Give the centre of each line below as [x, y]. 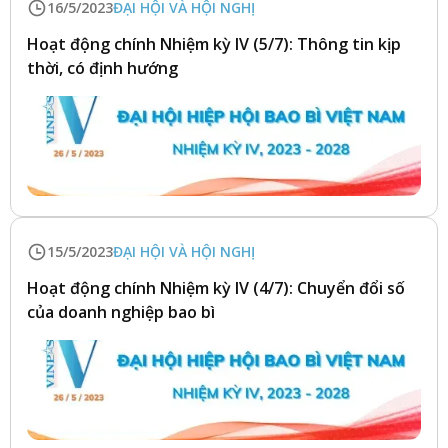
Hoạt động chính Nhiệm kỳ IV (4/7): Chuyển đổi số [216, 288]
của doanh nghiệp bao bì [121, 312]
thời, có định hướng [102, 68]
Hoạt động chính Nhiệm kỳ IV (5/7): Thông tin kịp [214, 44]
